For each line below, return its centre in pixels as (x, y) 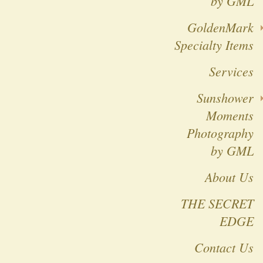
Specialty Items (214, 45)
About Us (229, 177)
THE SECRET (217, 203)
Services (231, 71)
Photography (220, 133)
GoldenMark (220, 27)
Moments (230, 115)
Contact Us (224, 247)
